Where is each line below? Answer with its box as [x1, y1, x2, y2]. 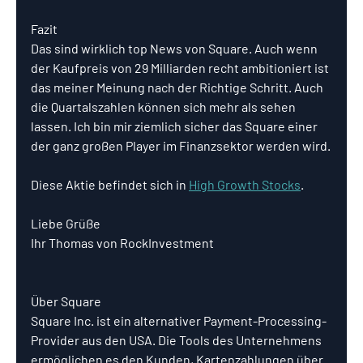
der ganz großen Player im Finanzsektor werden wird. [31, 138, 331, 153]
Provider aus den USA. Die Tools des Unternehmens [31, 332, 324, 348]
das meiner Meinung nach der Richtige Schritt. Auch [31, 79, 326, 95]
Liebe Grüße [31, 216, 100, 231]
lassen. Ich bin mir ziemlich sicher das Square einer [31, 118, 320, 134]
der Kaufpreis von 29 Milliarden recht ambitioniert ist [31, 60, 331, 75]
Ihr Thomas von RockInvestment [31, 235, 214, 250]
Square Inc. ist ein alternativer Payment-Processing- [31, 313, 327, 328]
